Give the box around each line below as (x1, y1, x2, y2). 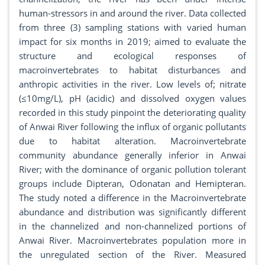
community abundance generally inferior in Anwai (19, 149, 246, 161)
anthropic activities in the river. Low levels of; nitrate (19, 78, 246, 91)
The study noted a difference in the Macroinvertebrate (19, 192, 246, 204)
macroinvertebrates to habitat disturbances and (19, 64, 246, 76)
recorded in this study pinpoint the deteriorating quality (19, 106, 246, 119)
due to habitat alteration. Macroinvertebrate (19, 135, 246, 147)
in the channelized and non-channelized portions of (19, 220, 246, 232)
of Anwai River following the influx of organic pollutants (19, 121, 246, 133)
